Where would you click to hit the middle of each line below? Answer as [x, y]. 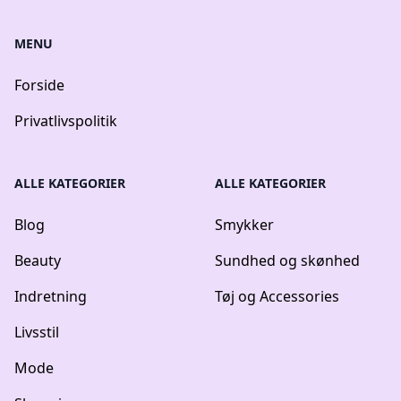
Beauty [38, 261]
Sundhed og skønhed [287, 261]
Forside [39, 85]
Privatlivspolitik [66, 121]
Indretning [51, 297]
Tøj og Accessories [277, 297]
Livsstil [37, 333]
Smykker [244, 225]
